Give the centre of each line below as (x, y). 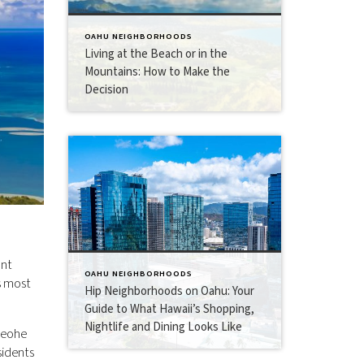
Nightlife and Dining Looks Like (163, 327)
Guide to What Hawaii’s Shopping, (169, 309)
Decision (106, 89)
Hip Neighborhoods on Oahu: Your (169, 291)
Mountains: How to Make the (157, 71)
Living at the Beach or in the (156, 54)
